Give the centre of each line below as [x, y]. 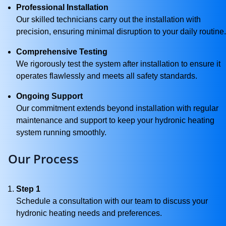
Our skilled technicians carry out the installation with [108, 19]
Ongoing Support [49, 96]
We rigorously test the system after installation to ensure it [118, 64]
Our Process [43, 159]
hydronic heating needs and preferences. [89, 213]
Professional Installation [62, 7]
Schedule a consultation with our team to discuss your [112, 201]
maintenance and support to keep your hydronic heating [115, 120]
